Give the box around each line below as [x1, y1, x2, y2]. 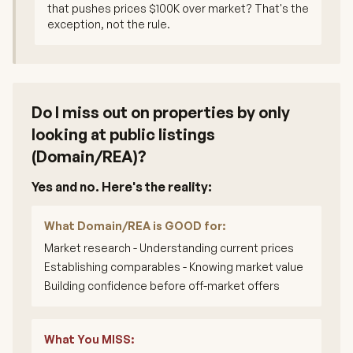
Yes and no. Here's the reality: [32, 179, 212, 195]
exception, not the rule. [47, 17, 170, 31]
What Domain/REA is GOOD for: [44, 219, 225, 232]
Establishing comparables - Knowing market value [44, 260, 303, 273]
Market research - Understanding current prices [44, 241, 294, 255]
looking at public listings [32, 124, 215, 144]
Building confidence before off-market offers [44, 279, 280, 292]
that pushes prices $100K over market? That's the [47, 2, 309, 15]
